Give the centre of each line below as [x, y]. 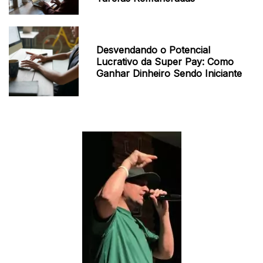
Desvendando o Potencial [154, 50]
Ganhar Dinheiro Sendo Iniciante [169, 73]
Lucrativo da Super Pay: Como [165, 61]
